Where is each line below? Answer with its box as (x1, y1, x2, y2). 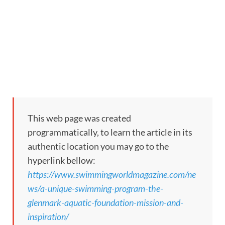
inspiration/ (28, 211, 69, 222)
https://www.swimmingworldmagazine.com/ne (28, 169, 196, 180)
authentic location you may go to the (28, 141, 169, 152)
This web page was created (28, 113, 131, 124)
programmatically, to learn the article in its (28, 127, 192, 138)
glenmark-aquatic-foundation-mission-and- (28, 197, 183, 208)
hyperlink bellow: (28, 155, 95, 166)
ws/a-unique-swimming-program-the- (28, 183, 163, 194)
